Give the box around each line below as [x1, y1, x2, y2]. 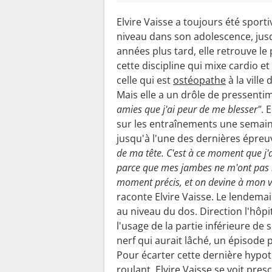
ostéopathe [173, 73, 226, 87]
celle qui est [117, 73, 173, 87]
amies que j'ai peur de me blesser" [117, 102, 261, 116]
